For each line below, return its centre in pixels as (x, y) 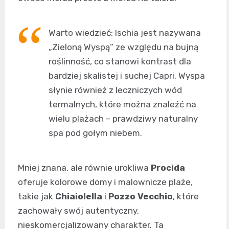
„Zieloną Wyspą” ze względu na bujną (123, 47)
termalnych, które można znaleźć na (122, 105)
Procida (168, 168)
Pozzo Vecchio (141, 197)
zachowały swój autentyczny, (78, 211)
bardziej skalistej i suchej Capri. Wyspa (127, 76)
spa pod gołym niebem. (95, 133)
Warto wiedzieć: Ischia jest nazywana (125, 33)
